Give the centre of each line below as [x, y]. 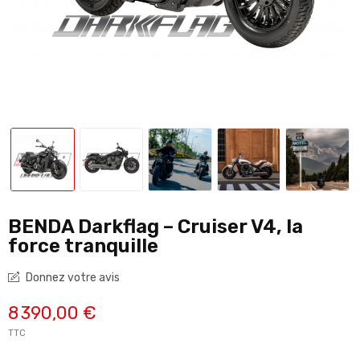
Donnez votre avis [72, 278]
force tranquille [83, 246]
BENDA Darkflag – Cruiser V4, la [155, 227]
